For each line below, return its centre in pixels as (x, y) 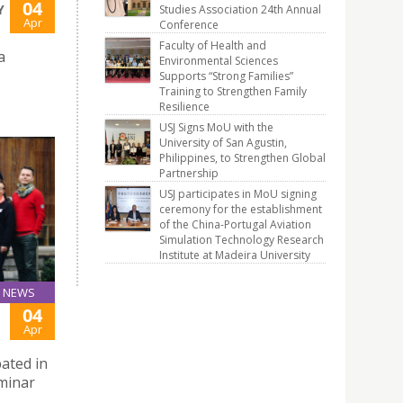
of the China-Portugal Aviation (235, 224)
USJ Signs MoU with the (216, 127)
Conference (189, 25)
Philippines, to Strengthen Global (242, 158)
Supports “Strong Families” (226, 76)
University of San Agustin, (223, 143)
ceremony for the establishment (241, 209)
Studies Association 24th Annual (240, 9)
